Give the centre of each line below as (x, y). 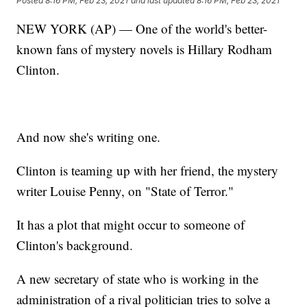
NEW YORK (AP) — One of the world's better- (142, 29)
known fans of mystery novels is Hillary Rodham (145, 49)
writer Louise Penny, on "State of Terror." (125, 191)
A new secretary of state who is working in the (138, 279)
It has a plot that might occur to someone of (131, 225)
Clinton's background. (75, 245)
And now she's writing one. (89, 137)
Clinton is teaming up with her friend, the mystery (148, 171)
